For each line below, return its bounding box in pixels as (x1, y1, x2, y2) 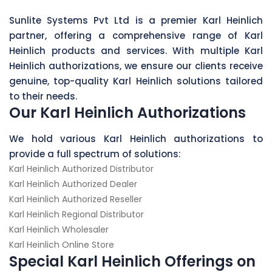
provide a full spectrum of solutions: (9, 147, 181, 160)
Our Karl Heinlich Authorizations (9, 102, 246, 123)
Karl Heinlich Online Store (9, 238, 114, 251)
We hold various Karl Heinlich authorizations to (9, 132, 263, 145)
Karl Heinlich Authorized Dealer (9, 177, 137, 190)
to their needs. (9, 89, 77, 103)
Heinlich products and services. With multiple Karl (9, 44, 263, 57)
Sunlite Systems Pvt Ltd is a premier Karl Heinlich (9, 13, 263, 27)
